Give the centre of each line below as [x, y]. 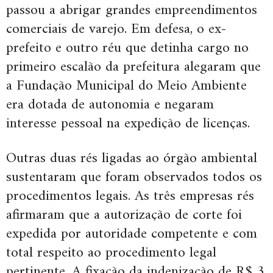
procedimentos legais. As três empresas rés [130, 196]
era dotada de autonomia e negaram [110, 105]
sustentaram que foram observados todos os [134, 177]
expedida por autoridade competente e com [132, 234]
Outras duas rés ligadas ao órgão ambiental [132, 158]
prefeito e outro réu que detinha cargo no [127, 48]
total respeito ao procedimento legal [111, 253]
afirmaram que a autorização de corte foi [124, 215]
